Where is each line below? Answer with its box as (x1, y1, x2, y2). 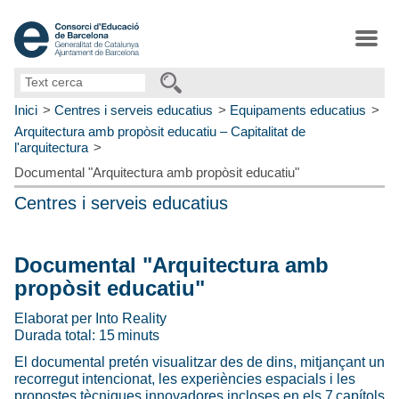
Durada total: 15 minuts (14, 327, 159, 343)
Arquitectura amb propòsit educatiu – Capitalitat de (14, 123, 305, 139)
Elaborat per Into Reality (14, 310, 167, 326)
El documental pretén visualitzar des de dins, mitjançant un (14, 354, 385, 370)
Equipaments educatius (230, 102, 366, 118)
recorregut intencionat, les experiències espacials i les (14, 370, 355, 387)
